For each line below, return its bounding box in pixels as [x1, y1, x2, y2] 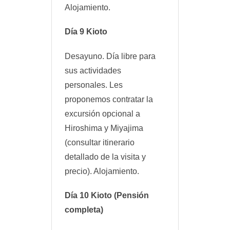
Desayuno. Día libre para [65, 51, 156, 61]
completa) [65, 205, 103, 214]
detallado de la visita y [65, 152, 146, 161]
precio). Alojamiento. [65, 166, 139, 176]
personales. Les [65, 80, 123, 89]
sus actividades [65, 66, 121, 75]
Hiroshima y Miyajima [65, 123, 143, 132]
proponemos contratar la [65, 94, 153, 104]
